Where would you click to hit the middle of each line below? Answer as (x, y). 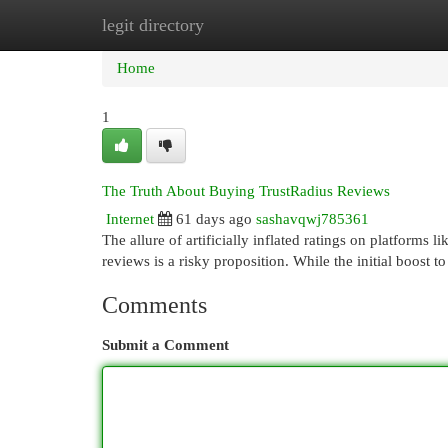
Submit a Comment (165, 345)
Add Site (366, 25)
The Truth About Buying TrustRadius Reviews (246, 191)
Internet (130, 219)
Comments (154, 305)
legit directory (153, 25)
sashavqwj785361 (312, 219)
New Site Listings (254, 25)
